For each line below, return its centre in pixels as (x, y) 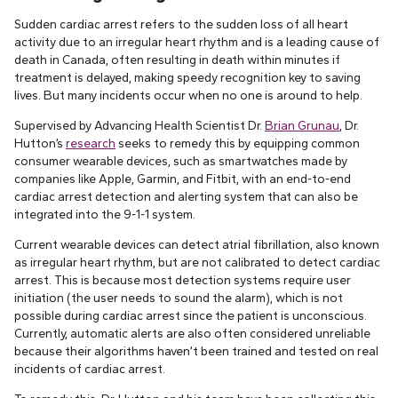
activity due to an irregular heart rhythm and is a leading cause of (197, 42)
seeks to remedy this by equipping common (238, 143)
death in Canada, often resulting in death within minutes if (177, 60)
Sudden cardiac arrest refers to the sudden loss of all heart (181, 24)
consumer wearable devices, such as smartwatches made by (181, 160)
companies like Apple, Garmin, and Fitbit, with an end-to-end (183, 178)
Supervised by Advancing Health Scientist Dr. (139, 125)
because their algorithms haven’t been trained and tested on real (196, 350)
